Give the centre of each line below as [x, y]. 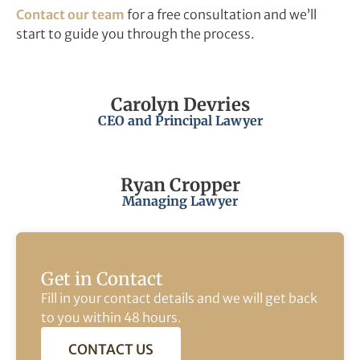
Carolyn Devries [180, 104]
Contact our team [70, 15]
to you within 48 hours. [111, 317]
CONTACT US [111, 349]
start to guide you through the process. [135, 34]
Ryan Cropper [180, 184]
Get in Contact [102, 278]
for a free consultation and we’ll [221, 15]
